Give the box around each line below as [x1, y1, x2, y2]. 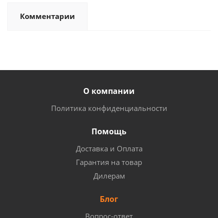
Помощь [91, 126, 127, 137]
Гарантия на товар [76, 157, 142, 167]
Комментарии [20, 11, 75, 21]
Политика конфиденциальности [51, 103, 167, 113]
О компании [83, 86, 135, 96]
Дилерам [93, 171, 125, 181]
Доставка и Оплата [75, 144, 143, 153]
